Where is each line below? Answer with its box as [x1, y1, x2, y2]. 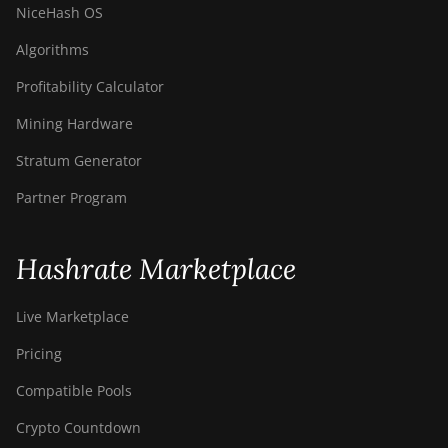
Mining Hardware [16, 114, 133, 133]
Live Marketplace [16, 307, 129, 326]
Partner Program [16, 188, 127, 207]
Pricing [16, 344, 62, 363]
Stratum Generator [16, 151, 142, 170]
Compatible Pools [16, 381, 132, 400]
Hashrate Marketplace [16, 251, 296, 287]
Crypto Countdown [16, 418, 141, 437]
